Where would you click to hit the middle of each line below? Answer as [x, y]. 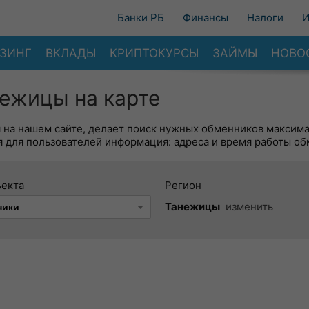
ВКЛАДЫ [71, 53]
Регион [183, 185]
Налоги [265, 18]
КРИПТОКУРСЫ [154, 53]
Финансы [206, 18]
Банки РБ [141, 18]
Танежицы [192, 207]
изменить [249, 207]
